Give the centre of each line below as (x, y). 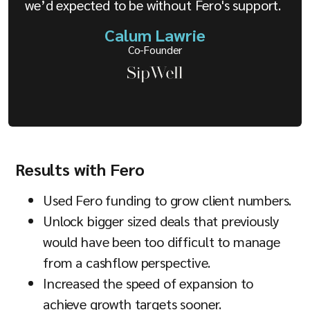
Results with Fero (80, 168)
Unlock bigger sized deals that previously (161, 220)
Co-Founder (155, 49)
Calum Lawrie (155, 35)
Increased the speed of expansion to (148, 283)
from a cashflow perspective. (127, 262)
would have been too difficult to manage (162, 241)
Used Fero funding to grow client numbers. (167, 200)
